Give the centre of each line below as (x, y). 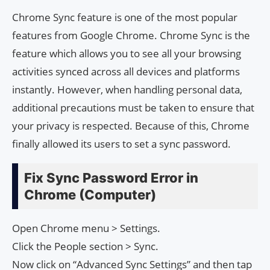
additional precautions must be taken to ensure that (133, 107)
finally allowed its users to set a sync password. (121, 143)
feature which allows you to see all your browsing (127, 53)
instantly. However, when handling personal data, (127, 89)
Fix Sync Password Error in (111, 177)
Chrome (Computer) (90, 194)
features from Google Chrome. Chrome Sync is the (131, 35)
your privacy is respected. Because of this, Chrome (131, 125)
